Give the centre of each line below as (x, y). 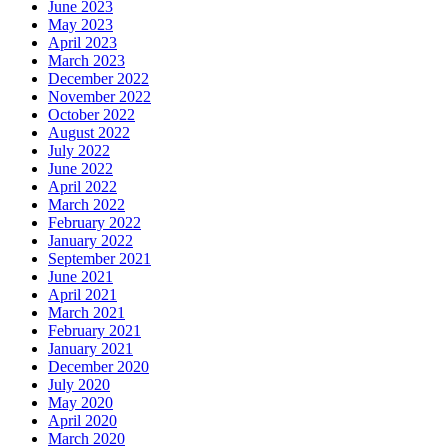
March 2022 (86, 204)
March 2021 (86, 312)
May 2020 (80, 402)
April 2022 (82, 186)
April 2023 (82, 42)
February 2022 (94, 222)
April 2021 (82, 294)
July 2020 (79, 384)
